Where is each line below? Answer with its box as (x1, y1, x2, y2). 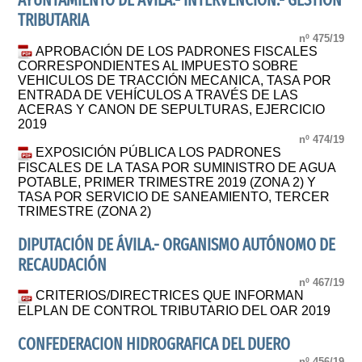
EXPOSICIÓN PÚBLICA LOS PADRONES (36, 145, 282, 159)
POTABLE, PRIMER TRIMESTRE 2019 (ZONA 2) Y (18, 175, 317, 189)
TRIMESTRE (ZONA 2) (18, 204, 152, 218)
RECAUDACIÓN (18, 255, 107, 276)
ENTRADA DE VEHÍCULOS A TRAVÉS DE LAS (18, 88, 299, 103)
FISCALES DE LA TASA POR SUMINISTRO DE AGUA (18, 160, 336, 175)
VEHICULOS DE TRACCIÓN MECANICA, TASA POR (18, 74, 332, 88)
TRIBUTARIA (18, 11, 90, 32)
